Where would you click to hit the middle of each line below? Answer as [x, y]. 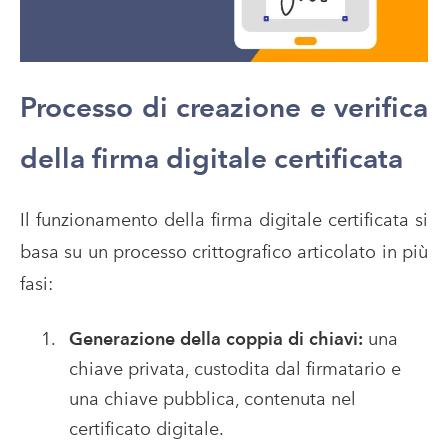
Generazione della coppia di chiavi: [218, 339]
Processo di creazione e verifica [224, 106]
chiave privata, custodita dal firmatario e [234, 369]
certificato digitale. [146, 429]
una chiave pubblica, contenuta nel [212, 399]
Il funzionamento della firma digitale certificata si [224, 219]
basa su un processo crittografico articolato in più [224, 251]
